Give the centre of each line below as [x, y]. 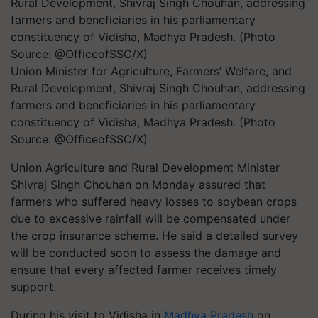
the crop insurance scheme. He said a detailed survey [154, 236]
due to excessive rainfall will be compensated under [150, 219]
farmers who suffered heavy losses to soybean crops [154, 202]
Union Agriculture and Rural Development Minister [145, 168]
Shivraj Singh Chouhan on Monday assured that [138, 185]
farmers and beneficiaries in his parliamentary [133, 105]
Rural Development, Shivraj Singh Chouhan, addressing [158, 88]
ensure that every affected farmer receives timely [144, 270]
